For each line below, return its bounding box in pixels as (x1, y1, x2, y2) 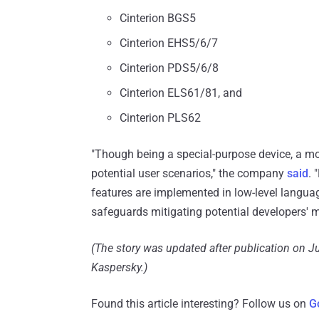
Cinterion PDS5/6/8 (120, 61, 219, 75)
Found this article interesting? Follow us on (91, 297, 309, 311)
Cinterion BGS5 (120, 11, 196, 26)
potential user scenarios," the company (91, 167, 287, 181)
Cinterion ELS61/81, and (120, 86, 242, 100)
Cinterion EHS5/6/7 (120, 36, 218, 51)
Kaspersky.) (91, 261, 147, 275)
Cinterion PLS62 (120, 111, 201, 125)
